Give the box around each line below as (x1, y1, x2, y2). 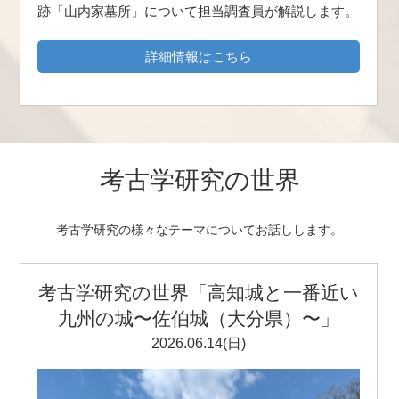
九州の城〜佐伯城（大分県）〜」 (57, 307, 339, 329)
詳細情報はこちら (144, 48, 252, 64)
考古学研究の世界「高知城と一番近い (37, 281, 359, 303)
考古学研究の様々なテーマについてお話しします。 (56, 223, 343, 238)
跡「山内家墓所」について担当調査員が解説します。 (37, 4, 358, 20)
